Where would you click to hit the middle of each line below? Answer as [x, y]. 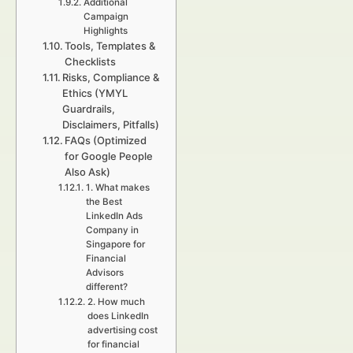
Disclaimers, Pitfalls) [111, 124]
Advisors [104, 273]
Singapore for [115, 244]
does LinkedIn [118, 316]
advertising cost [122, 330]
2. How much [116, 302]
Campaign [106, 17]
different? [106, 287]
